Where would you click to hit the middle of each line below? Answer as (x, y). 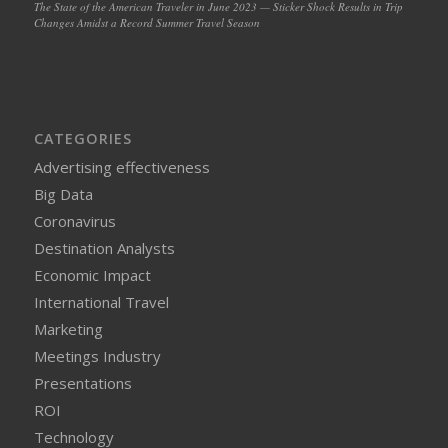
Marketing (68, 328)
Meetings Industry (97, 355)
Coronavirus (74, 220)
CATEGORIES (82, 138)
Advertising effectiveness (121, 166)
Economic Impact (92, 274)
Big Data (63, 193)
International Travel (101, 301)
